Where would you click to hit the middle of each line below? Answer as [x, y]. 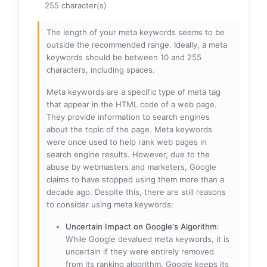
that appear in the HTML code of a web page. [132, 105]
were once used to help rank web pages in [127, 142]
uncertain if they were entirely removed [140, 252]
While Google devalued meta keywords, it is [148, 239]
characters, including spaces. [101, 70]
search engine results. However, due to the [128, 155]
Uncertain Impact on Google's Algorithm [141, 227]
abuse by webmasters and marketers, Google [131, 167]
